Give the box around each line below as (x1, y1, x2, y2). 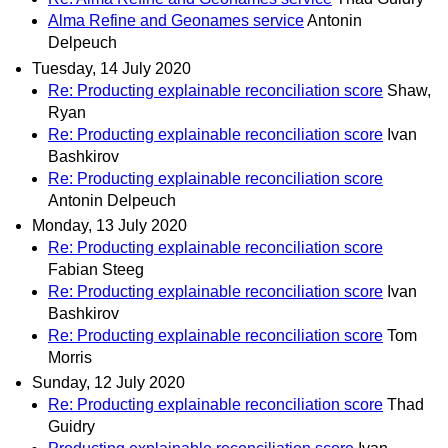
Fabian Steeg (48, 260, 144, 278)
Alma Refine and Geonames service (48, 12, 304, 30)
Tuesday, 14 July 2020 (32, 59, 191, 77)
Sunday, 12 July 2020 (32, 373, 185, 391)
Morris (48, 348, 92, 366)
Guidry (48, 417, 95, 435)
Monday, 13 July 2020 (32, 216, 187, 234)
